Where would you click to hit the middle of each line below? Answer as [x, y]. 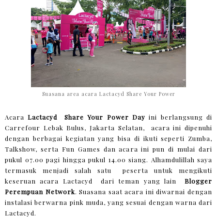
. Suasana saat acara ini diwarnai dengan [144, 192]
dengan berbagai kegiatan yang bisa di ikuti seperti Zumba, [108, 139]
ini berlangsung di [181, 117]
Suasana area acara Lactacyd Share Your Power [108, 94]
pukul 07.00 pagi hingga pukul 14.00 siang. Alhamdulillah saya [108, 160]
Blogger [198, 181]
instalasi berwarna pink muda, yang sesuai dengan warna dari [108, 202]
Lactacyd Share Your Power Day [88, 117]
